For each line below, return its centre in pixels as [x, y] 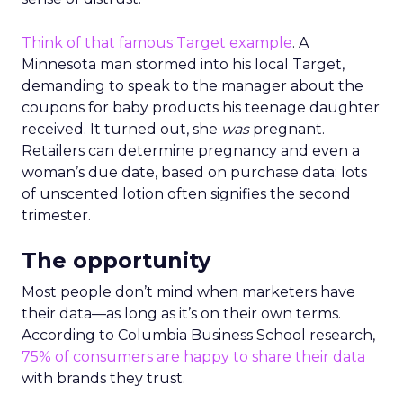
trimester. [56, 215]
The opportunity [116, 260]
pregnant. [289, 129]
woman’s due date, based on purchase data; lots [194, 172]
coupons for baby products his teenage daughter [201, 107]
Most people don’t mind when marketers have [188, 291]
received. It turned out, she [121, 129]
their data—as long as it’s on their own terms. [181, 313]
